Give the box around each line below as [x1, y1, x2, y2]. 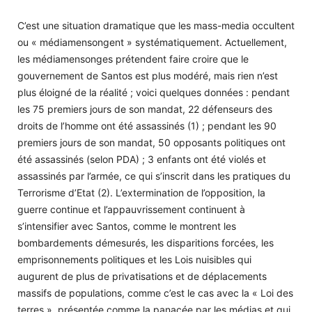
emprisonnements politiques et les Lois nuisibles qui [17, 253, 251, 265]
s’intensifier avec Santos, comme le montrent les [17, 219, 236, 232]
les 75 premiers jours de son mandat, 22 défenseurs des [17, 102, 272, 115]
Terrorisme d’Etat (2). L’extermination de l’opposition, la [17, 186, 265, 198]
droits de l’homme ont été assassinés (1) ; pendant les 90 [17, 119, 276, 132]
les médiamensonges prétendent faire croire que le [17, 52, 249, 65]
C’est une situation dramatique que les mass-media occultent [17, 19, 295, 31]
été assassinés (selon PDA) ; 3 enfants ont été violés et [17, 153, 266, 165]
